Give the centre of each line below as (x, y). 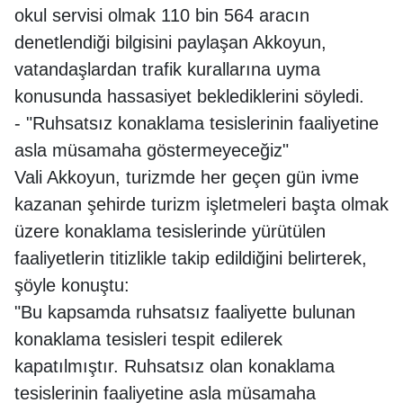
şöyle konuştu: (72, 285)
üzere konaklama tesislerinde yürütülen (170, 231)
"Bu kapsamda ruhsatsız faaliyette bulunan (185, 312)
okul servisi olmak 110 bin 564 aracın (162, 15)
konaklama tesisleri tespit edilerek (148, 339)
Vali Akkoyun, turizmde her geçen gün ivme (187, 177)
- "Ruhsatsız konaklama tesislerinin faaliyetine (197, 123)
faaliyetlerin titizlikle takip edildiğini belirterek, (191, 258)
